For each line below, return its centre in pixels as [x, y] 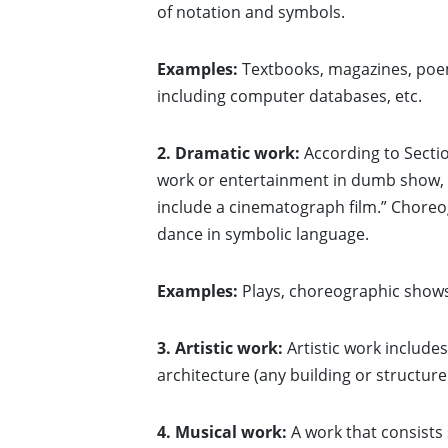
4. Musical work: [222, 432]
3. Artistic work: [220, 348]
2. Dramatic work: [228, 153]
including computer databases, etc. [291, 96]
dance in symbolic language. [263, 234]
